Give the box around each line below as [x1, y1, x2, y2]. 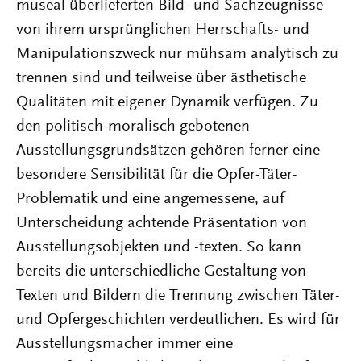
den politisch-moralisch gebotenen [16, 118, 250, 135]
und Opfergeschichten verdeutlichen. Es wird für [16, 311, 340, 328]
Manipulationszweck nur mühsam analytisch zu [16, 45, 338, 62]
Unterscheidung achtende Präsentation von [16, 214, 307, 231]
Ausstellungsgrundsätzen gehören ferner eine [16, 142, 320, 159]
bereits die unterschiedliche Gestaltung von [16, 263, 306, 280]
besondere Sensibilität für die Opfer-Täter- [16, 166, 297, 183]
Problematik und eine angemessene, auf [16, 190, 284, 207]
